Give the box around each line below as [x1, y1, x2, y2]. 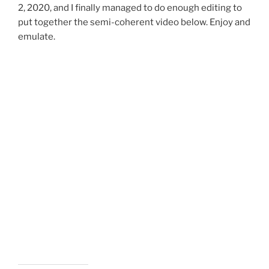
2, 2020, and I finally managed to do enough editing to [18, 2, 242, 13]
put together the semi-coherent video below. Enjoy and [18, 16, 250, 28]
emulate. [18, 31, 55, 42]
